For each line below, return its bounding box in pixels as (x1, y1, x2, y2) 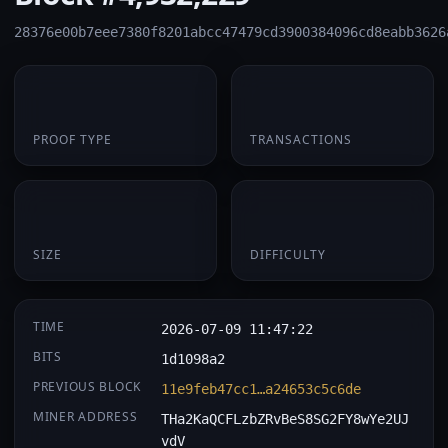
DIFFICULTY (250, 246, 326, 263)
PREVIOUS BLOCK (33, 378, 142, 395)
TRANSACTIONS (250, 131, 352, 148)
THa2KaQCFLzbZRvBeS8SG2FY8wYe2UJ (161, 411, 410, 427)
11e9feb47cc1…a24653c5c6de (161, 381, 362, 397)
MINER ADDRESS (33, 408, 138, 425)
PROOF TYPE (33, 131, 112, 148)
